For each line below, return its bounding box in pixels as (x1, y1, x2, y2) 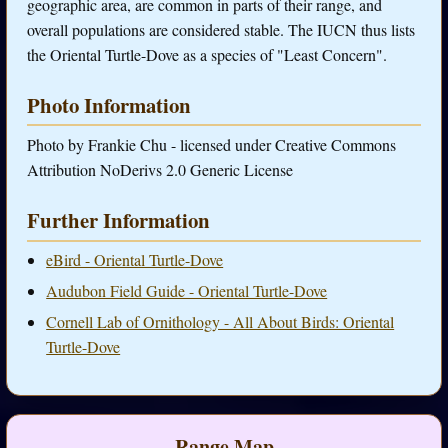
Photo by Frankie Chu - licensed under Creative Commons (27, 133, 396, 155)
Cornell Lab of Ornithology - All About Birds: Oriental (46, 310, 395, 332)
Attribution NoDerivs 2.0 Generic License (27, 158, 293, 180)
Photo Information (27, 89, 191, 120)
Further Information (27, 205, 210, 236)
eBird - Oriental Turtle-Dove (46, 249, 224, 271)
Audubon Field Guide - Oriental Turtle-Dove (46, 279, 328, 301)
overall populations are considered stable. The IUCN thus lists (27, 18, 415, 40)
